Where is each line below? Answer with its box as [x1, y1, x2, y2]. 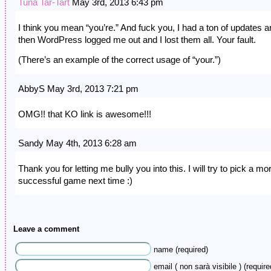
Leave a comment [13, 224, 79, 234]
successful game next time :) [18, 175, 132, 186]
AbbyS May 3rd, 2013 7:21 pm [18, 83, 139, 94]
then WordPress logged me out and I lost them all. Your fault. [18, 34, 256, 45]
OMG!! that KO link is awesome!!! [18, 109, 151, 120]
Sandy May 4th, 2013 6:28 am [18, 138, 137, 149]
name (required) [154, 246, 208, 255]
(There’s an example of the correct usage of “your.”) [18, 54, 221, 65]
